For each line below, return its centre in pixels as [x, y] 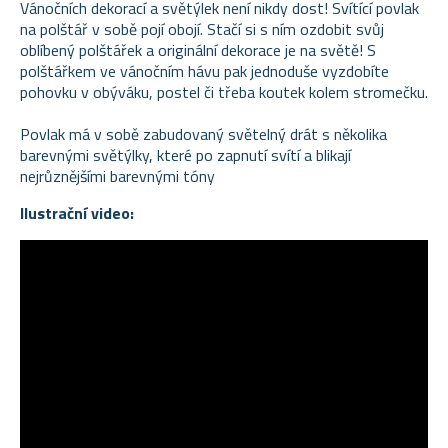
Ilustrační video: [77, 212]
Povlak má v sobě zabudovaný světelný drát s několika [203, 133]
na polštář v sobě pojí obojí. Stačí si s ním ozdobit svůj [202, 28]
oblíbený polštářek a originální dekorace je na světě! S [198, 49]
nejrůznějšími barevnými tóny [117, 175]
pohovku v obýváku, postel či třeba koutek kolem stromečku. [224, 91]
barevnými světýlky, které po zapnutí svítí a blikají [185, 154]
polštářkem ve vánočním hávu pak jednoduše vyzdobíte [204, 70]
